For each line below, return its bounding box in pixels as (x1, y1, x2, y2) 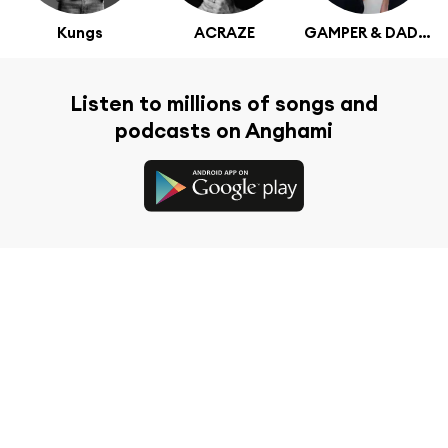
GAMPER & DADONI (418, 22, 431, 42)
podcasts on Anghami (115, 116, 333, 144)
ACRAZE (193, 22, 255, 42)
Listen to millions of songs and (70, 89, 378, 117)
